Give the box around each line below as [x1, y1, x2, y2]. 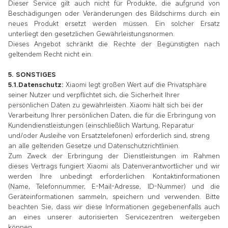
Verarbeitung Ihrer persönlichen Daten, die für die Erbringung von [8, 110, 216, 120]
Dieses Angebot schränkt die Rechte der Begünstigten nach [8, 39, 220, 49]
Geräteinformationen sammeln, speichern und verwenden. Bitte [8, 192, 220, 202]
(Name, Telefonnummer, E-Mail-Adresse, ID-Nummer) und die [8, 182, 220, 191]
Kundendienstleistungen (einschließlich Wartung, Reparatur [8, 121, 194, 130]
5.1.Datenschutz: [8, 80, 64, 90]
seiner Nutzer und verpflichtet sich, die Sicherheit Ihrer [8, 90, 180, 100]
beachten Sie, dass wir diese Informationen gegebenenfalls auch [8, 202, 220, 212]
